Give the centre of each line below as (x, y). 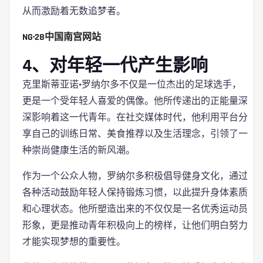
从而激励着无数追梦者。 (74, 11)
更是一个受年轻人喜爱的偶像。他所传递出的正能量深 (135, 101)
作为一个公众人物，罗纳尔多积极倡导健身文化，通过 (135, 176)
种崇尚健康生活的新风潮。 (79, 150)
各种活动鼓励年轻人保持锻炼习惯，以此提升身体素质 (135, 192)
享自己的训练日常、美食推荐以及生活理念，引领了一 (135, 134)
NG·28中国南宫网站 (62, 37)
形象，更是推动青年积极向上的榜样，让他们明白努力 (135, 225)
